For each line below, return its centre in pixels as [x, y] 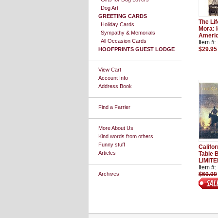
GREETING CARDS [123, 16]
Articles [107, 153]
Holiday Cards [118, 24]
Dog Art [109, 8]
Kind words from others [126, 136]
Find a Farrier [114, 107]
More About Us [116, 128]
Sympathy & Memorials [128, 33]
